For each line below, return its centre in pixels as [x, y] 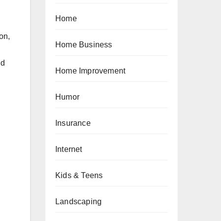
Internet [69, 149]
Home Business [84, 45]
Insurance [73, 123]
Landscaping [79, 202]
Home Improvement [91, 71]
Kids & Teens [79, 175]
